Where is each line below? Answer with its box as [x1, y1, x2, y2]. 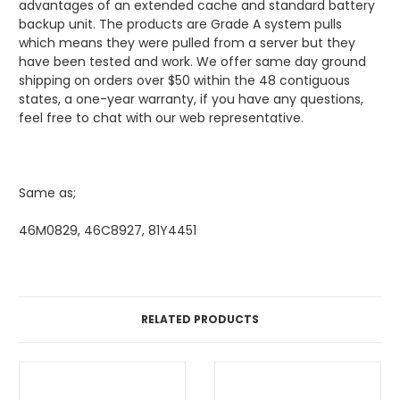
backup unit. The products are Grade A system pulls [19, 15, 342, 34]
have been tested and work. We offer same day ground [19, 53, 366, 71]
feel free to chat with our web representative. [19, 109, 304, 128]
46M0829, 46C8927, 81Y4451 [19, 221, 196, 240]
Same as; [19, 184, 79, 203]
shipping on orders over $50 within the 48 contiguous [19, 71, 350, 90]
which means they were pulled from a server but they [19, 34, 355, 53]
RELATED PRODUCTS [141, 312, 259, 328]
